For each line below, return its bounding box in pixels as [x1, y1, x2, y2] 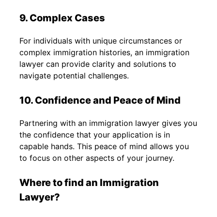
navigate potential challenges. [19, 70, 129, 80]
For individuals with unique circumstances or [19, 35, 182, 46]
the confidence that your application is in [19, 129, 170, 139]
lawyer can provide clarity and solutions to [19, 59, 176, 69]
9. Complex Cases [19, 12, 105, 24]
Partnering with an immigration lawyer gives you [19, 118, 197, 128]
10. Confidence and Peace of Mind [19, 94, 181, 106]
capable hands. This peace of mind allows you [19, 141, 189, 151]
